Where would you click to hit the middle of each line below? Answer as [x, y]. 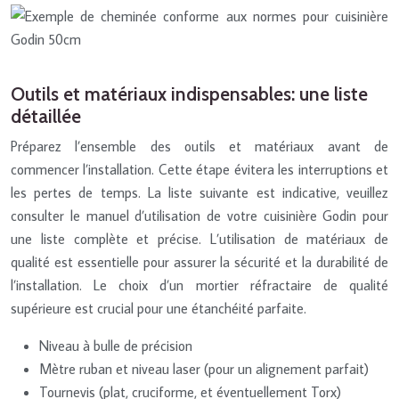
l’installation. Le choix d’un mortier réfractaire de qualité [199, 285]
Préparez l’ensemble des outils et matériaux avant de [199, 146]
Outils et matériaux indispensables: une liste [189, 94]
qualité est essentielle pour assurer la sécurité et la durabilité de [199, 261]
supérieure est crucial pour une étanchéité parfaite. [159, 308]
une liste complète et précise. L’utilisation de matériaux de [199, 238]
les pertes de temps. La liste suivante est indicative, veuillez [199, 192]
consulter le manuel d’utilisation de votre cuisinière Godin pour [199, 215]
